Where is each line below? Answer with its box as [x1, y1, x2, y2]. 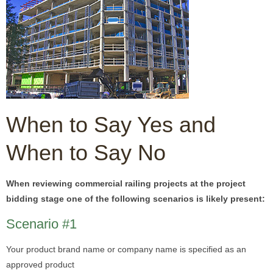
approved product [6, 259, 74, 269]
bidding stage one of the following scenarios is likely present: [6, 193, 265, 204]
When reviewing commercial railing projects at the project [6, 178, 246, 188]
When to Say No [6, 140, 166, 165]
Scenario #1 [6, 216, 77, 232]
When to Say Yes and [6, 112, 216, 137]
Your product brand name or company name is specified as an [6, 244, 246, 254]
